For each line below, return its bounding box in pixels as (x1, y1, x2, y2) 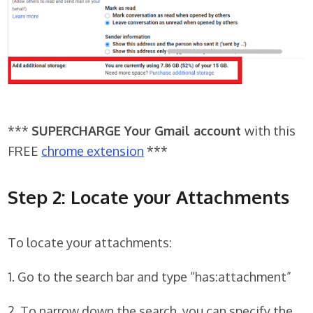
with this (245, 123, 296, 139)
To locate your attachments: (8, 235, 173, 251)
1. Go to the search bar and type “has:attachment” (8, 269, 292, 285)
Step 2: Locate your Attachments (8, 185, 290, 209)
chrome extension (41, 143, 145, 159)
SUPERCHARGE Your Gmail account (31, 123, 245, 139)
